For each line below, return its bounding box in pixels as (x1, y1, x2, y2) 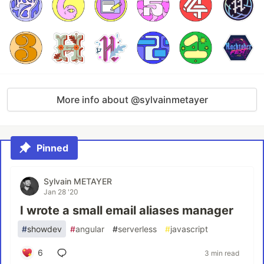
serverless (118, 224, 157, 234)
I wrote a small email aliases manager (20, 203, 233, 217)
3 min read (204, 248, 239, 258)
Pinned (37, 142, 68, 154)
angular (75, 224, 104, 234)
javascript (170, 224, 208, 234)
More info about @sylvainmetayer (56, 94, 208, 105)
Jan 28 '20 (44, 187, 78, 196)
